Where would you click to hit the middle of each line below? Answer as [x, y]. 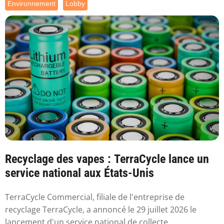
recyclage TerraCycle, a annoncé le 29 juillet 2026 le [101, 210]
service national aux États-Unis [79, 173]
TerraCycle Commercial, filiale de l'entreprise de [95, 197]
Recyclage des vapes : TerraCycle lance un [107, 159]
